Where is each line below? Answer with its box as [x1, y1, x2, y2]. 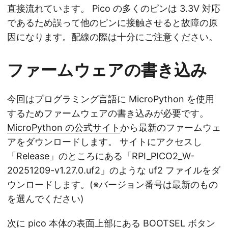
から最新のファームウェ [120, 122, 221, 133]
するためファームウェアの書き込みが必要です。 [7, 108, 209, 119]
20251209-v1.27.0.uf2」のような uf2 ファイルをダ [7, 165, 220, 176]
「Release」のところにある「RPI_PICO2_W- [7, 151, 194, 162]
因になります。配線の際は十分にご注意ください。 [7, 32, 218, 43]
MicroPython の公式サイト [7, 122, 120, 133]
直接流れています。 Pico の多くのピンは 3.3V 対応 [7, 3, 220, 14]
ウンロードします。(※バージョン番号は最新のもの [7, 179, 218, 190]
